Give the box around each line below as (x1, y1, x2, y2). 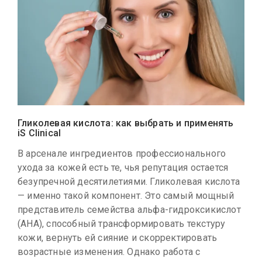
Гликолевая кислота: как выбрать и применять (18, 118, 234, 129)
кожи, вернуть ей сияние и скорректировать (18, 232, 218, 244)
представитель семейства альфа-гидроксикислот (18, 204, 241, 216)
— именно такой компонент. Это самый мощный (18, 190, 235, 202)
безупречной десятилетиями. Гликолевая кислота (18, 176, 240, 188)
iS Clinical (18, 127, 61, 139)
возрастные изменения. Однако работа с (18, 246, 201, 258)
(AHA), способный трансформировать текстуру (18, 218, 226, 230)
